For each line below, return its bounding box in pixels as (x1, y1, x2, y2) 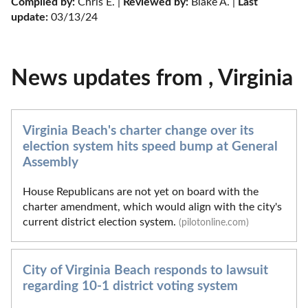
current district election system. (23, 216, 179, 228)
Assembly (23, 156, 78, 170)
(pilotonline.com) (179, 217, 249, 228)
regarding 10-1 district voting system (23, 279, 238, 293)
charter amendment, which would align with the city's (23, 201, 282, 212)
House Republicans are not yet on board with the (23, 186, 258, 197)
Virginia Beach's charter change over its (23, 124, 254, 138)
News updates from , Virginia (11, 67, 293, 89)
